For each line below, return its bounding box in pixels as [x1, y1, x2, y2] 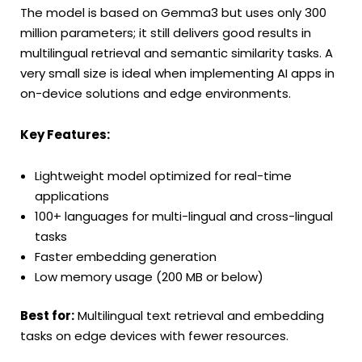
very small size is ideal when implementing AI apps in [20, 64, 335, 82]
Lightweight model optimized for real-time [35, 167, 292, 185]
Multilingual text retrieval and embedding [74, 306, 324, 324]
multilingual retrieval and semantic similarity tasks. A [20, 44, 333, 61]
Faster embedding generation [35, 248, 217, 266]
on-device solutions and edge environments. [20, 84, 291, 102]
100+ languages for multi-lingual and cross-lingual [35, 208, 333, 225]
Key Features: [20, 125, 110, 143]
